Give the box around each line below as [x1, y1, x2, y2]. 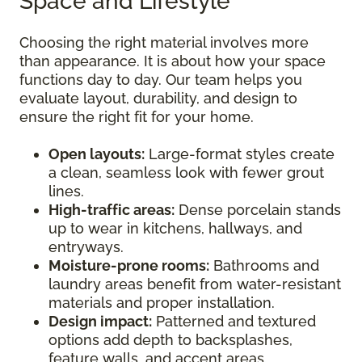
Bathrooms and [209, 257, 319, 275]
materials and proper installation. [48, 294, 275, 312]
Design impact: [48, 313, 152, 330]
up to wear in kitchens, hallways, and [48, 220, 302, 238]
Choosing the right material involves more [19, 34, 309, 52]
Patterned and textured [152, 313, 316, 330]
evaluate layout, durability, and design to [19, 90, 297, 107]
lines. [48, 183, 84, 200]
